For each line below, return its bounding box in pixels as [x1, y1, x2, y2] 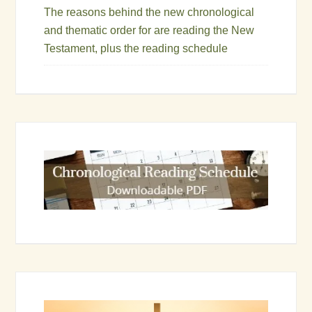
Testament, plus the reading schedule [44, 42, 228, 54]
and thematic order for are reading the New [44, 24, 255, 36]
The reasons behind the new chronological [44, 6, 255, 18]
